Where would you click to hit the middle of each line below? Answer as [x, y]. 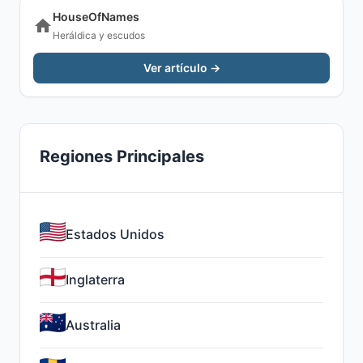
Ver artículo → [181, 68]
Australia [93, 325]
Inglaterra [95, 280]
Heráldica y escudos [99, 35]
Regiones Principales [122, 156]
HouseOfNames [96, 17]
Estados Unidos [115, 234]
